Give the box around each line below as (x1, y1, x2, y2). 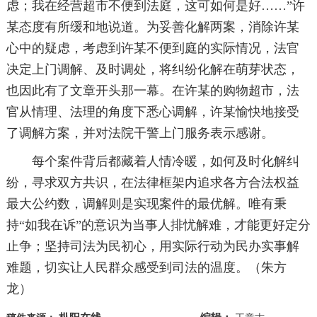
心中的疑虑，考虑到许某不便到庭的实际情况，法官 (6, 41, 299, 56)
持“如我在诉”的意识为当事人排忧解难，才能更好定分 (6, 218, 311, 233)
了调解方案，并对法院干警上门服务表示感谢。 (6, 126, 274, 141)
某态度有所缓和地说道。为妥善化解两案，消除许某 (6, 20, 299, 35)
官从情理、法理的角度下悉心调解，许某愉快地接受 (6, 105, 299, 120)
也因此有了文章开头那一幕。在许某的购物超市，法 (6, 83, 299, 98)
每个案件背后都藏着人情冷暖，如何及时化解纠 (6, 154, 299, 169)
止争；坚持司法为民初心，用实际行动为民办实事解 (6, 239, 299, 254)
